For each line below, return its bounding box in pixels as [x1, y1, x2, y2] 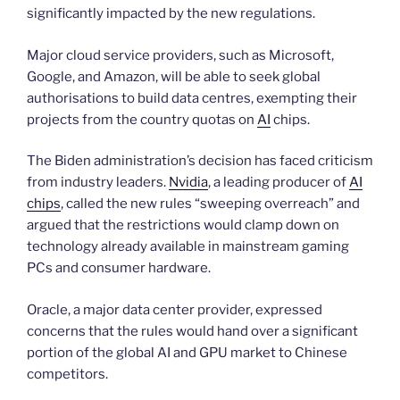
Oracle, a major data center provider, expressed [27, 301, 322, 318]
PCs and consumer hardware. [27, 260, 211, 277]
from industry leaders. [27, 174, 169, 191]
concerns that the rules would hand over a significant [27, 322, 358, 339]
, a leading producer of [208, 174, 349, 191]
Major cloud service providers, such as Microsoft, [27, 46, 334, 63]
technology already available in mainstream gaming [27, 238, 349, 255]
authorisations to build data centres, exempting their [27, 89, 357, 106]
